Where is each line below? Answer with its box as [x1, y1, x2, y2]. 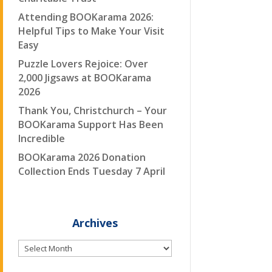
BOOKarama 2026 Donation [18, 151, 146, 164]
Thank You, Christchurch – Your [18, 104, 167, 117]
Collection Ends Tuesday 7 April [18, 165, 165, 178]
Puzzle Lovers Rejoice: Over [18, 57, 148, 70]
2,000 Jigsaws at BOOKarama [18, 71, 151, 84]
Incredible [18, 132, 65, 145]
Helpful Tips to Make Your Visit [18, 24, 165, 38]
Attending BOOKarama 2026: [18, 10, 154, 24]
